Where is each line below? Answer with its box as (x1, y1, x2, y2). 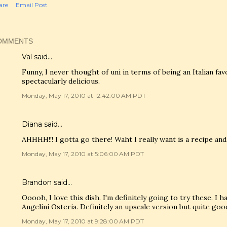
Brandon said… (22, 178, 72, 187)
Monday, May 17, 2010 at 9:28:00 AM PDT (22, 217, 144, 225)
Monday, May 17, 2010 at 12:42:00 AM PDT (22, 92, 146, 99)
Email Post (16, 1, 48, 9)
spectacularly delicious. (22, 77, 100, 86)
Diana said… (22, 120, 62, 129)
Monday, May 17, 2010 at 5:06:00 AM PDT (22, 150, 144, 158)
